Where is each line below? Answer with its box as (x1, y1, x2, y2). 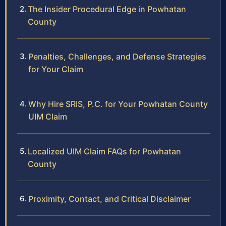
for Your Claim (28, 64, 83, 74)
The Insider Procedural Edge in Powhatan (28, 4, 186, 14)
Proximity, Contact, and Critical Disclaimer (28, 193, 191, 204)
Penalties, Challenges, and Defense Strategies (28, 51, 206, 62)
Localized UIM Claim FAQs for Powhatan (28, 146, 181, 156)
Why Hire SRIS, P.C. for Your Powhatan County (28, 98, 208, 109)
